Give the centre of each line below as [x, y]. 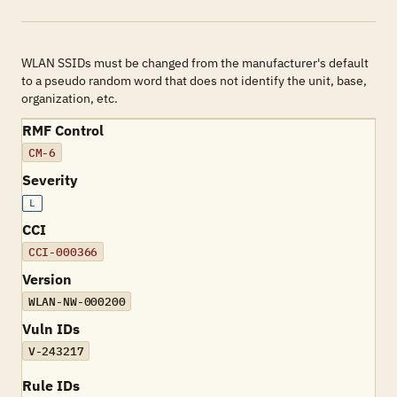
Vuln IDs [51, 329]
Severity [50, 180]
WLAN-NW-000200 [77, 301]
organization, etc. [70, 98]
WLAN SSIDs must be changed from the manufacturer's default [195, 63]
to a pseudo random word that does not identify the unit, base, [194, 81]
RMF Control [63, 130]
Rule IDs [51, 385]
